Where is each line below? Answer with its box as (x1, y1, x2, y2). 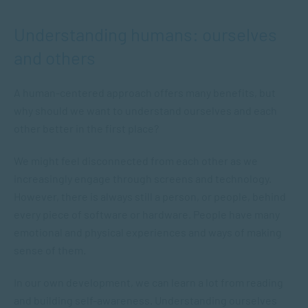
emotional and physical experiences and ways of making (14, 225, 282, 239)
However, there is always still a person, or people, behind (14, 190, 286, 203)
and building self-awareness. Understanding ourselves (14, 294, 277, 307)
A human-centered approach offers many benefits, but (14, 86, 276, 99)
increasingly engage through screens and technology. (14, 172, 272, 185)
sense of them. (14, 243, 88, 256)
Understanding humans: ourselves (14, 23, 277, 45)
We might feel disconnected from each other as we (14, 154, 258, 167)
